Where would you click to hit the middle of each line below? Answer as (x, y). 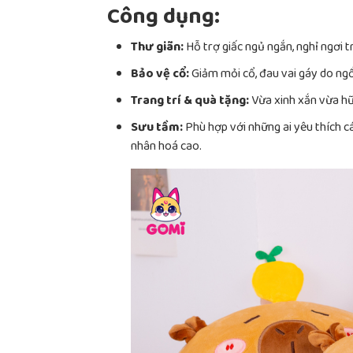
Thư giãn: (157, 48)
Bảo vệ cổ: (160, 75)
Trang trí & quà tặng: (190, 102)
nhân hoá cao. (166, 147)
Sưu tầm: (157, 128)
